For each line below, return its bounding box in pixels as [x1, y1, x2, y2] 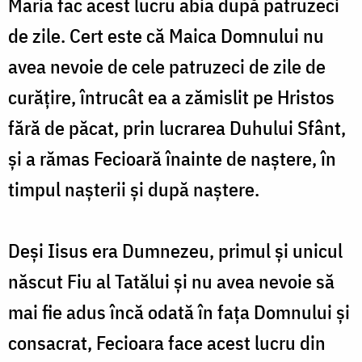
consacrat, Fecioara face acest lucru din [8, 329, 326, 356]
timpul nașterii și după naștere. [8, 175, 259, 202]
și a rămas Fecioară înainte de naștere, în [8, 145, 336, 171]
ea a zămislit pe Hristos [148, 83, 335, 110]
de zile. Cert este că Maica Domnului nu [8, 22, 324, 48]
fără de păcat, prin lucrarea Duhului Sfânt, [8, 114, 346, 141]
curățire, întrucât [8, 83, 148, 110]
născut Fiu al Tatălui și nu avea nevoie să [8, 267, 335, 294]
